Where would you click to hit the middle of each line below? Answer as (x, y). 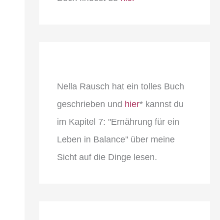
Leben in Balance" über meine (116, 139)
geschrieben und (91, 104)
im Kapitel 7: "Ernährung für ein (118, 122)
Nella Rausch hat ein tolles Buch (120, 86)
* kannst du (161, 104)
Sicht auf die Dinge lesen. (107, 157)
